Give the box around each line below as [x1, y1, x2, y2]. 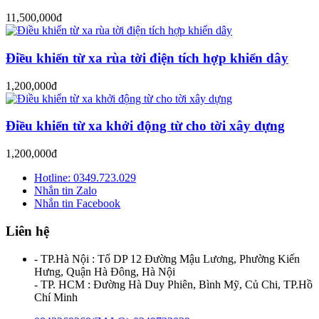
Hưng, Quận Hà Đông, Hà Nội [34, 265, 175, 278]
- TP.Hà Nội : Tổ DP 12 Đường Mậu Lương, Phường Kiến [34, 252, 300, 265]
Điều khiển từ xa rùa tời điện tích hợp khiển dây [6, 50, 288, 66]
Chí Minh [34, 291, 78, 303]
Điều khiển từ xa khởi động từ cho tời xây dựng [6, 118, 285, 134]
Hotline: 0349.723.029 [34, 172, 136, 184]
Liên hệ [6, 223, 49, 239]
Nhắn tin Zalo [34, 184, 97, 197]
